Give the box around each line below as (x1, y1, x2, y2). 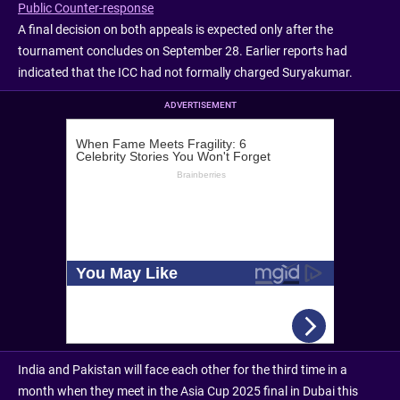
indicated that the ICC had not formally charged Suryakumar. (18, 65, 353, 80)
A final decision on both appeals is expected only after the (18, 22, 333, 37)
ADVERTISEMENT (163, 100, 237, 111)
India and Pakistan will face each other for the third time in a (18, 362, 347, 378)
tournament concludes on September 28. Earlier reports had (18, 44, 347, 59)
